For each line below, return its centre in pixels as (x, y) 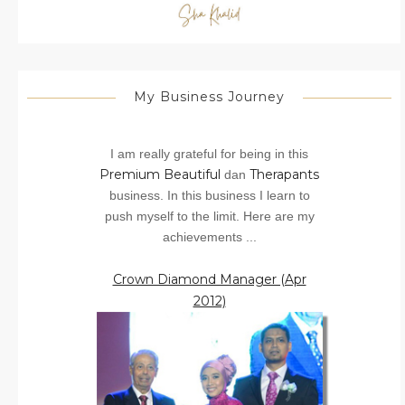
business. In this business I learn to (209, 195)
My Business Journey (209, 96)
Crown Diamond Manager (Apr (209, 279)
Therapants (284, 174)
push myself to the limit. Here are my (209, 216)
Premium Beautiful (160, 174)
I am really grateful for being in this (209, 153)
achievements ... (209, 236)
